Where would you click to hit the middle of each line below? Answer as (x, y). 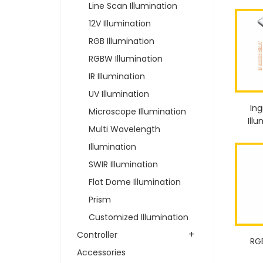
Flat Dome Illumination (135, 182)
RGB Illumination (122, 41)
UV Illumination (119, 94)
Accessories (101, 252)
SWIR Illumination (123, 164)
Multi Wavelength (124, 129)
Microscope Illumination (137, 111)
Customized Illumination (139, 217)
